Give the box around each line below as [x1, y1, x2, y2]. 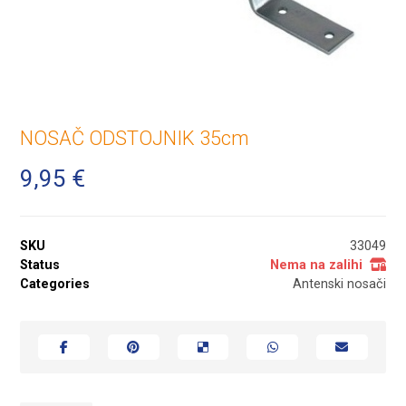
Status [20, 256, 61, 273]
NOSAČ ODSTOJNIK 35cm [20, 126, 250, 150]
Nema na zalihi [269, 256, 362, 273]
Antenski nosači [292, 275, 386, 292]
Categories [20, 275, 91, 292]
